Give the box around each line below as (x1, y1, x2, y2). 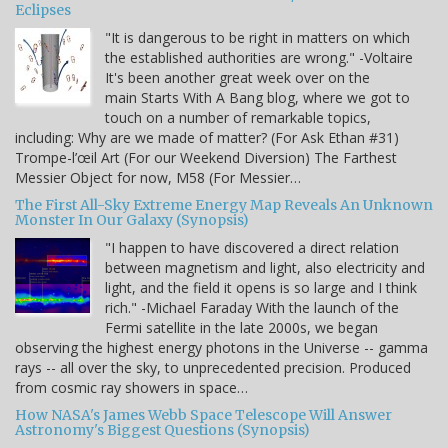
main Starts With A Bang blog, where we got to (105, 88, 410, 108)
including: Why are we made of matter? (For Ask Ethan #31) (15, 128, 399, 148)
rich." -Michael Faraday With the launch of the (105, 298, 399, 318)
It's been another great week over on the (105, 68, 370, 88)
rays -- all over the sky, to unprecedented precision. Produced (15, 358, 411, 378)
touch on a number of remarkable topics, (105, 108, 371, 128)
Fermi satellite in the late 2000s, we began (105, 318, 378, 338)
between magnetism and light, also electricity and (105, 258, 425, 278)
